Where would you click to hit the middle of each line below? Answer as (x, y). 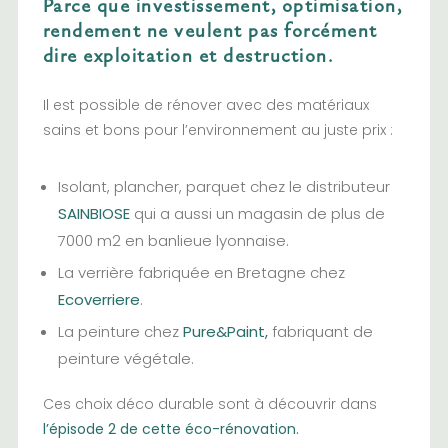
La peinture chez (120, 331)
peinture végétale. (125, 358)
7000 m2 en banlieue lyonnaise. (173, 240)
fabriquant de (320, 331)
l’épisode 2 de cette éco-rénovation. (170, 428)
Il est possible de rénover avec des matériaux (205, 104)
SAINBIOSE (93, 213)
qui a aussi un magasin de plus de (257, 213)
